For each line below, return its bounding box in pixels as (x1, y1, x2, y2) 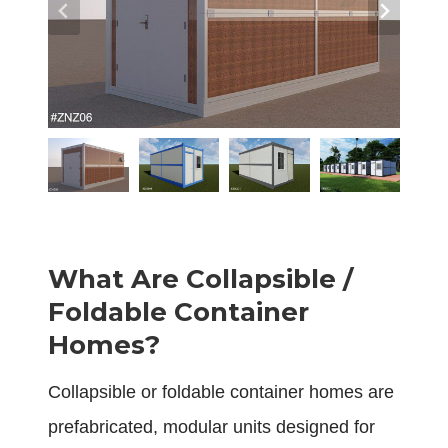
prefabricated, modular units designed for (48, 416, 375, 437)
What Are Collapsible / (48, 262, 353, 295)
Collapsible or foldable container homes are (48, 381, 394, 402)
